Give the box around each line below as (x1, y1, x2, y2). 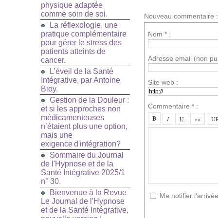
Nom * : (148, 30, 171, 38)
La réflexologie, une (50, 21, 118, 30)
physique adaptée (41, 1, 103, 10)
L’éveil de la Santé (50, 67, 113, 76)
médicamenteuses (41, 113, 104, 122)
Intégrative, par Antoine (41, 76, 120, 85)
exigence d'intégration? (41, 140, 121, 148)
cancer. (41, 56, 66, 65)
